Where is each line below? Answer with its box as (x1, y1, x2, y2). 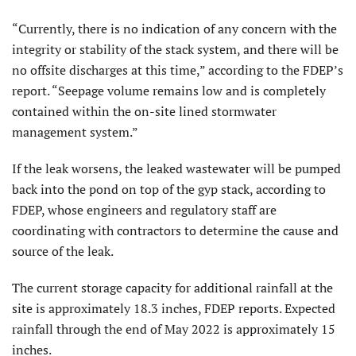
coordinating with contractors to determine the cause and (12, 222, 339, 240)
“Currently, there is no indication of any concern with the (12, 20, 337, 38)
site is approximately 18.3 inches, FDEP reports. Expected (12, 300, 335, 318)
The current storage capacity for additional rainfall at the (12, 279, 333, 297)
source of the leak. (12, 242, 114, 261)
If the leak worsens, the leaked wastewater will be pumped (12, 160, 341, 178)
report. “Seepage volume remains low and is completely (12, 82, 326, 100)
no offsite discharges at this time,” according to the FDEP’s (12, 61, 343, 79)
